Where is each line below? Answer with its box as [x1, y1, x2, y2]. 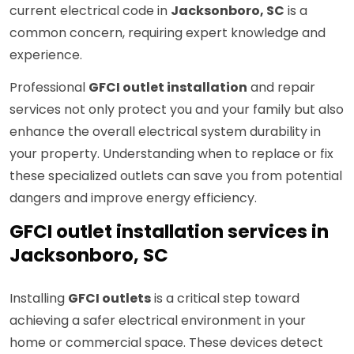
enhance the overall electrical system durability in [9, 122, 321, 141]
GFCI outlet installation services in [9, 219, 329, 245]
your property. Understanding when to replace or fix [9, 145, 333, 164]
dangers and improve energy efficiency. [9, 189, 257, 208]
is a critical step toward [151, 289, 299, 308]
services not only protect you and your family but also [9, 100, 344, 119]
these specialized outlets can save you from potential [9, 167, 342, 186]
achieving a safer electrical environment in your [9, 311, 306, 330]
